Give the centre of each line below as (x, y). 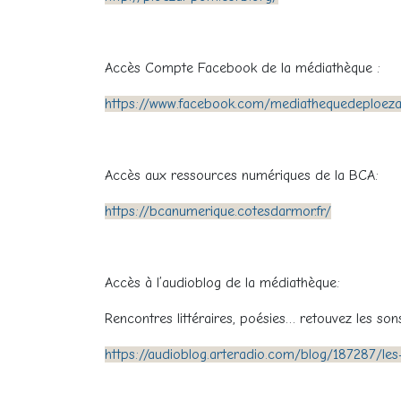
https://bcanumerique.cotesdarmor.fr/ (218, 211)
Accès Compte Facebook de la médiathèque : (243, 68)
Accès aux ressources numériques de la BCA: (242, 175)
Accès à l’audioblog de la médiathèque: (222, 283)
